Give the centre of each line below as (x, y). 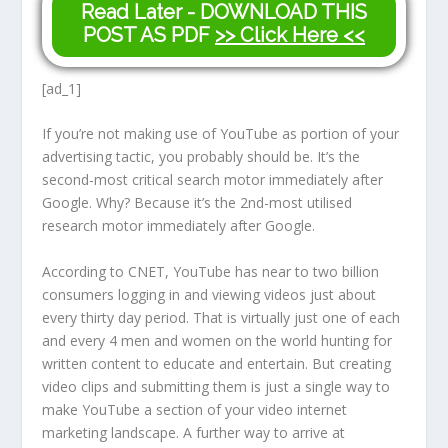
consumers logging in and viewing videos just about (209, 295)
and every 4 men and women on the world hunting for (217, 341)
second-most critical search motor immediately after (213, 180)
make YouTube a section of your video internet (195, 410)
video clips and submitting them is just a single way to (216, 387)
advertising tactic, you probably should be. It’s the (201, 157)
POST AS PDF (149, 35)
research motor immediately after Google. (179, 226)
